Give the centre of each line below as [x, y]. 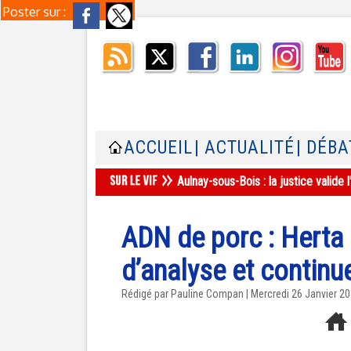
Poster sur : [36, 12]
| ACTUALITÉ [244, 148]
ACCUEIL [158, 148]
